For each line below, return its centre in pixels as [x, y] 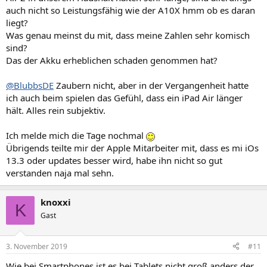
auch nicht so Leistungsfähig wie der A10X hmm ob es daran [131, 10]
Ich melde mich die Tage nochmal [76, 135]
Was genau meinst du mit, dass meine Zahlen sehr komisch [128, 35]
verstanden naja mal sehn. [60, 173]
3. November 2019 [37, 246]
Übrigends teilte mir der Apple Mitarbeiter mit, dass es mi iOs [132, 148]
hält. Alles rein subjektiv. [56, 110]
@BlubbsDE [30, 85]
